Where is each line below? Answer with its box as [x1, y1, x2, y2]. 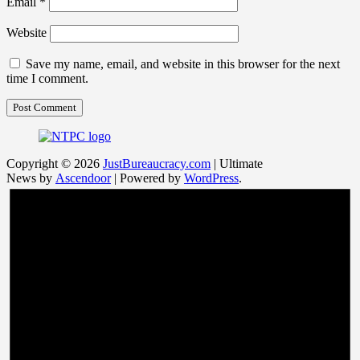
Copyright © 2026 [6, 157, 103, 171]
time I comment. [6, 72, 88, 86]
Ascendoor [55, 171, 111, 186]
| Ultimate [211, 157, 263, 171]
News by [6, 171, 55, 186]
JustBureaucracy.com [103, 157, 211, 171]
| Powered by [111, 171, 184, 186]
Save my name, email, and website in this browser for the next [26, 57, 340, 72]
